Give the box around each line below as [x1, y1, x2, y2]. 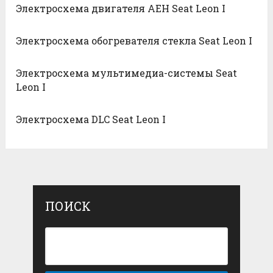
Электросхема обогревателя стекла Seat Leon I [16, 34, 253, 47]
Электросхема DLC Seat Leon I [16, 112, 166, 126]
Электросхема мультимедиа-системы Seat [16, 66, 238, 79]
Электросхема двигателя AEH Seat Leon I [16, 1, 226, 15]
